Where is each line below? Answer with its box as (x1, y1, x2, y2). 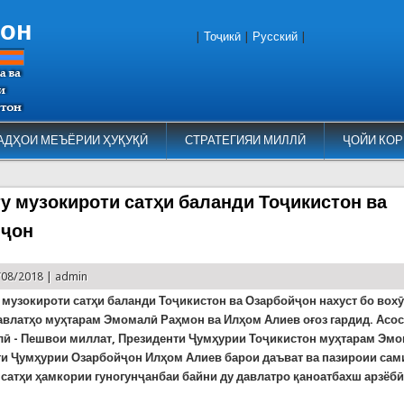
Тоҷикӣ (204, 30, 241, 43)
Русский (252, 30, 298, 43)
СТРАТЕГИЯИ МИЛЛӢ (184, 133, 306, 147)
